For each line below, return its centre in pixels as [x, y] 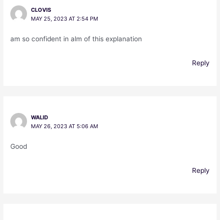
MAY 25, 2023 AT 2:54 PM [64, 19]
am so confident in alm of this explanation [76, 39]
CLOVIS [41, 10]
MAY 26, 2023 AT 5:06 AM [64, 126]
